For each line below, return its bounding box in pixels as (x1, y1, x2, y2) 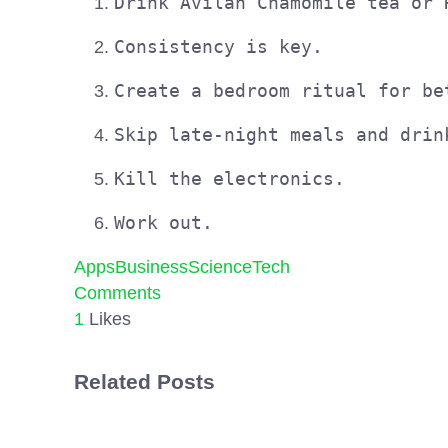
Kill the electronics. (114, 168, 345, 190)
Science (188, 257, 252, 278)
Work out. (114, 212, 213, 234)
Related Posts (74, 370, 215, 394)
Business (115, 257, 188, 278)
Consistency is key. (114, 36, 323, 58)
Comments (74, 283, 161, 304)
